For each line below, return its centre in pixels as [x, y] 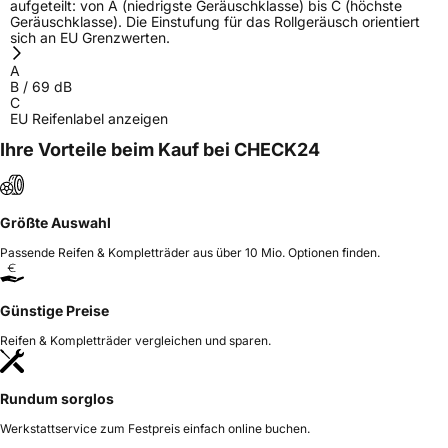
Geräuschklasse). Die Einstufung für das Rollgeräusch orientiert [215, 21]
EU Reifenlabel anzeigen [89, 118]
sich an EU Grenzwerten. [90, 37]
